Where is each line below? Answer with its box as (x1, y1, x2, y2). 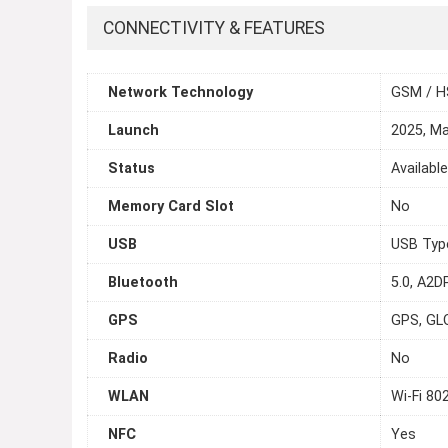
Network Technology (108, 84, 253, 102)
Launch (108, 122, 159, 140)
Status (108, 160, 155, 178)
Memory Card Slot (108, 198, 234, 216)
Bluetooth (108, 274, 178, 292)
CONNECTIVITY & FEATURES (103, 18, 325, 39)
